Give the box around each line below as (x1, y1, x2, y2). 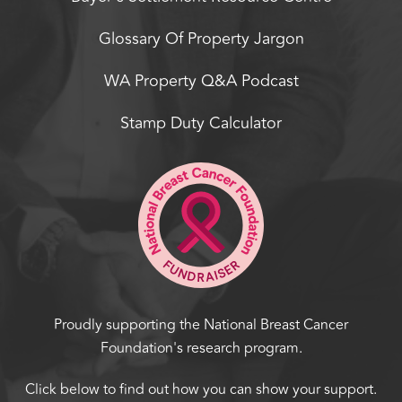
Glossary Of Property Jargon (98, 26, 304, 51)
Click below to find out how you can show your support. (25, 379, 377, 400)
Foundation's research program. (100, 337, 302, 359)
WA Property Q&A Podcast (103, 68, 299, 93)
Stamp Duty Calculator (120, 110, 282, 135)
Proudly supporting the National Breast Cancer (54, 314, 348, 336)
